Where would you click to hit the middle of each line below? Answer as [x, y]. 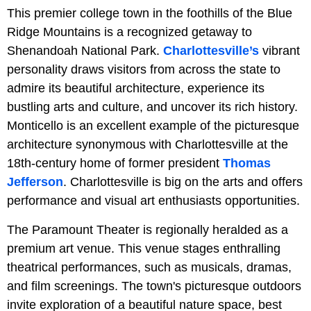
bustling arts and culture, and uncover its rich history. [152, 107]
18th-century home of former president [115, 163]
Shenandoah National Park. [85, 51]
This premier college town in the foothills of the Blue [150, 14]
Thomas [247, 163]
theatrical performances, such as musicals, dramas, [149, 268]
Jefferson [35, 182]
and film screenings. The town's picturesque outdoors [154, 286]
